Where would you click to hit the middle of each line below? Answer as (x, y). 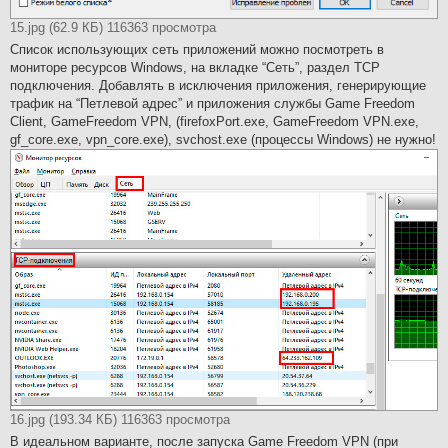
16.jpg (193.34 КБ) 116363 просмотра (120, 419)
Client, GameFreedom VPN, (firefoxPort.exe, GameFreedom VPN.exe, (214, 122)
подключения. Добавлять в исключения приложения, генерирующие (218, 86)
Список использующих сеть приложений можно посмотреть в (197, 50)
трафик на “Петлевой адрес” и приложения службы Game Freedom (212, 104)
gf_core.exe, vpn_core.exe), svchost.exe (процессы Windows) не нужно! (223, 140)
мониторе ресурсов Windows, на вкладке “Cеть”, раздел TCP (195, 68)
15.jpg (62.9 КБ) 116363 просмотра (113, 28)
